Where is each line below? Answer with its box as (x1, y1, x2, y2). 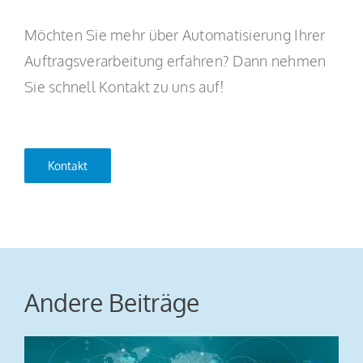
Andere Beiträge (23, 287, 199, 318)
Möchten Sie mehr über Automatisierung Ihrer (23, 26, 326, 44)
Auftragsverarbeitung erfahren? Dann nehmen (23, 52, 327, 70)
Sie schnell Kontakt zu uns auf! (23, 78, 225, 96)
